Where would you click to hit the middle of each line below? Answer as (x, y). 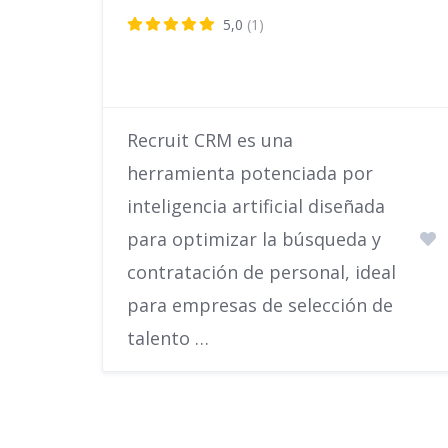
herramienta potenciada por (250, 172)
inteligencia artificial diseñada (256, 205)
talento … (168, 337)
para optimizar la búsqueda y (254, 238)
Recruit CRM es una (210, 139)
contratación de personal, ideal (261, 271)
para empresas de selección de (260, 304)
